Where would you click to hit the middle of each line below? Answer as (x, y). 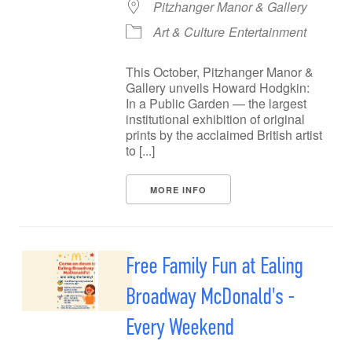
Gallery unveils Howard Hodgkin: (218, 88)
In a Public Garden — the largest (216, 103)
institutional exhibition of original (215, 119)
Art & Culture (189, 32)
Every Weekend (180, 327)
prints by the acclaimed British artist (224, 135)
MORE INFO (178, 190)
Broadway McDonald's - (210, 296)
